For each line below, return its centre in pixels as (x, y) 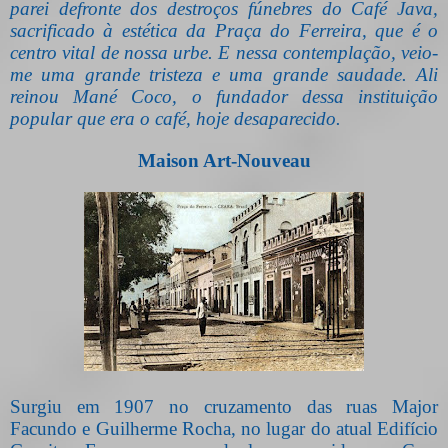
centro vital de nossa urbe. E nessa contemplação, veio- (224, 53)
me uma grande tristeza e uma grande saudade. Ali (224, 75)
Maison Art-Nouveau (224, 161)
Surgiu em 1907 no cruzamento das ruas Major (224, 407)
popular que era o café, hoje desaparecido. (175, 119)
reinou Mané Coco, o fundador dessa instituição (224, 97)
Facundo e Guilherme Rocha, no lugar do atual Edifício (224, 429)
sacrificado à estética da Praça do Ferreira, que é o (224, 31)
